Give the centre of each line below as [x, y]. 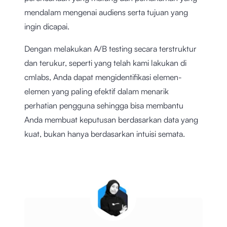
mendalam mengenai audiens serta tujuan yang [106, 12]
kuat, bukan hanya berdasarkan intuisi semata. [105, 134]
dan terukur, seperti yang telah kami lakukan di [105, 63]
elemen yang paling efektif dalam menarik [97, 91]
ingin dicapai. [48, 27]
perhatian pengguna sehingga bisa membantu [104, 106]
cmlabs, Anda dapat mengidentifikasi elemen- [103, 77]
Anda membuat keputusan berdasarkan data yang [111, 120]
